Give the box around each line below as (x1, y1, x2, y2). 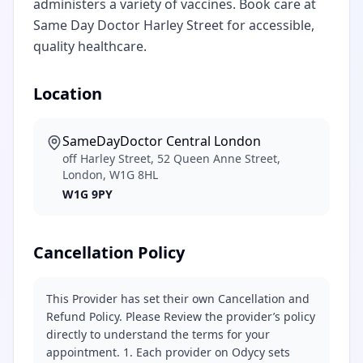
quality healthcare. (33, 37, 147, 55)
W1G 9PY (62, 186, 113, 202)
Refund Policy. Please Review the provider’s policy (46, 309, 315, 324)
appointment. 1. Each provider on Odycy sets (46, 344, 290, 360)
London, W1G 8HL (62, 167, 158, 182)
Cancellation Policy (33, 241, 185, 263)
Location (33, 83, 102, 105)
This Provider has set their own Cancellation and (46, 291, 310, 306)
